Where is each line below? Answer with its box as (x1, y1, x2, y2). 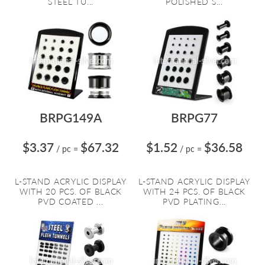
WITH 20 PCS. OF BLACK (19, 186, 122, 196)
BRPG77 (171, 110, 218, 125)
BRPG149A (40, 110, 102, 125)
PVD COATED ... (38, 196, 104, 206)
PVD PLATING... (162, 196, 227, 206)
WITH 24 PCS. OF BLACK (143, 186, 246, 196)
